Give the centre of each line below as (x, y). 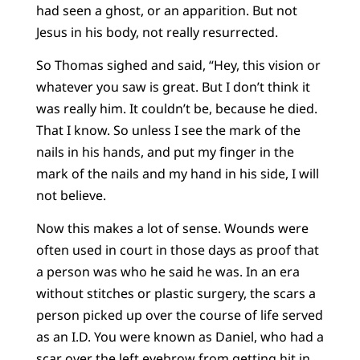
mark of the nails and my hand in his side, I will (177, 173)
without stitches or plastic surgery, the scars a (176, 294)
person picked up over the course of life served (179, 315)
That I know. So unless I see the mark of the (168, 130)
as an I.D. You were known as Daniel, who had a (180, 337)
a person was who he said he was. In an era (168, 272)
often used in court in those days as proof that (177, 250)
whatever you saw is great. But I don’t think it (173, 86)
